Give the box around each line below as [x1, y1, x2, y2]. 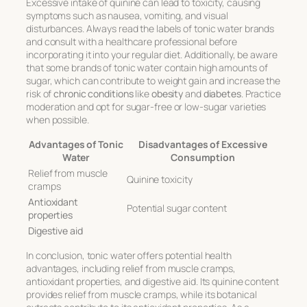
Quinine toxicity [127, 173, 193, 186]
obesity [151, 87, 184, 101]
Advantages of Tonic [29, 138, 123, 151]
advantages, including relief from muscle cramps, [26, 262, 236, 275]
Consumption [171, 151, 235, 164]
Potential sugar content [127, 201, 227, 215]
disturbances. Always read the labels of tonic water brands [26, 22, 275, 36]
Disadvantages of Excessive [138, 138, 268, 151]
